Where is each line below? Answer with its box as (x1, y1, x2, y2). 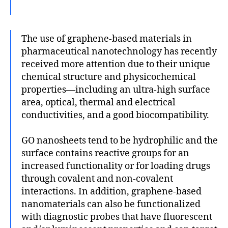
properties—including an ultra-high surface (21, 83, 210, 96)
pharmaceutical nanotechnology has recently (21, 45, 217, 58)
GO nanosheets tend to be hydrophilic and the (21, 134, 218, 147)
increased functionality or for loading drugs (21, 160, 210, 172)
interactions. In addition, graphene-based (21, 185, 202, 197)
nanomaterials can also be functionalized (21, 198, 201, 210)
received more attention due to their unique (21, 58, 210, 70)
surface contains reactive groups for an (21, 147, 189, 159)
